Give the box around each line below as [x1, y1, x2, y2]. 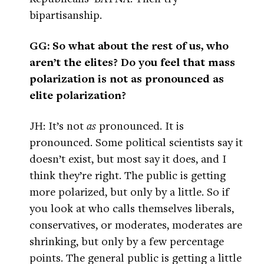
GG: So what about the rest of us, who [29, 38, 229, 54]
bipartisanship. [29, 7, 102, 22]
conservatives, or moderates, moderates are [29, 217, 242, 232]
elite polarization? [29, 87, 126, 103]
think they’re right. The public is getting [29, 167, 226, 183]
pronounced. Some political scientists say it [29, 134, 243, 150]
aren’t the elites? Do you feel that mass [29, 54, 235, 70]
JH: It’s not [29, 118, 87, 133]
